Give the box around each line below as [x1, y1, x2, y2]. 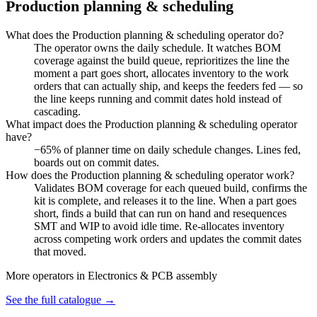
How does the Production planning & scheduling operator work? [6, 168, 294, 181]
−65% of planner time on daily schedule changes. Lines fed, [34, 143, 301, 156]
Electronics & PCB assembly [88, 269, 217, 282]
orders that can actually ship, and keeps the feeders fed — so [34, 79, 303, 92]
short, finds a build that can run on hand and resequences [34, 207, 287, 219]
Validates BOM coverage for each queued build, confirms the [34, 181, 307, 194]
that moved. [34, 245, 86, 258]
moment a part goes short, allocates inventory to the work [34, 67, 289, 79]
